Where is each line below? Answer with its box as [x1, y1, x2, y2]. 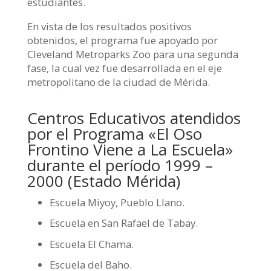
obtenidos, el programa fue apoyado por [27, 33, 218, 47]
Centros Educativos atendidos [27, 106, 241, 129]
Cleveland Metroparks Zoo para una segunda [27, 47, 238, 61]
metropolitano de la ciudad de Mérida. [27, 74, 210, 89]
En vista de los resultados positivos [27, 19, 192, 33]
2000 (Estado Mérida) [27, 169, 180, 192]
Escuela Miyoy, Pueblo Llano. [49, 195, 184, 209]
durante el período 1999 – [27, 154, 213, 176]
